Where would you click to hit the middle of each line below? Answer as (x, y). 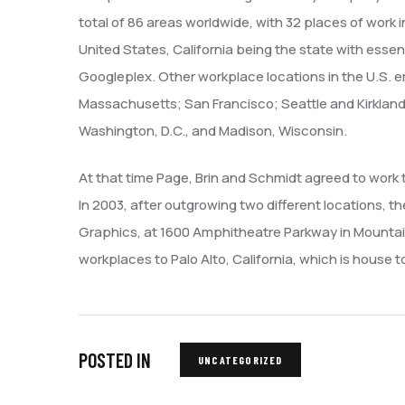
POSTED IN (115, 360)
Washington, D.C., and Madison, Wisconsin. (213, 130)
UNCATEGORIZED (240, 360)
